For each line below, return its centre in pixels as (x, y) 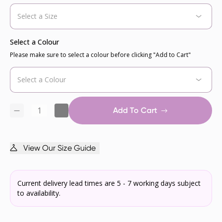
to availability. (39, 193)
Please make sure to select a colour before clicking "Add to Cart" (100, 55)
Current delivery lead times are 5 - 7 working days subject (109, 183)
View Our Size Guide (59, 148)
